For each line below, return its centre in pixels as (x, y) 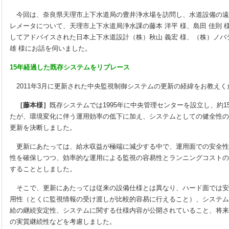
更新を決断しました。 (43, 128)
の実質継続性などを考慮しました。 (63, 222)
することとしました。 (43, 169)
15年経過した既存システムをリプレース (70, 67)
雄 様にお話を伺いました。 (51, 48)
